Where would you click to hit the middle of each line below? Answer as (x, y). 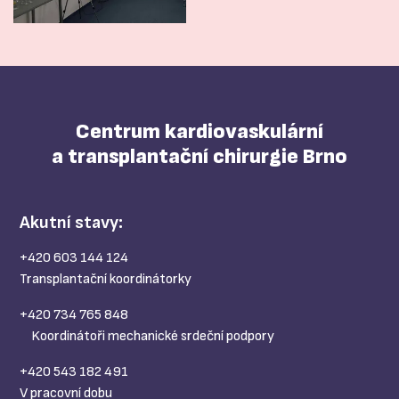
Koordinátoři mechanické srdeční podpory (147, 337)
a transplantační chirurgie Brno (199, 157)
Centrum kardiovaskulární (199, 132)
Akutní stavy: (71, 223)
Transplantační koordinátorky (106, 280)
